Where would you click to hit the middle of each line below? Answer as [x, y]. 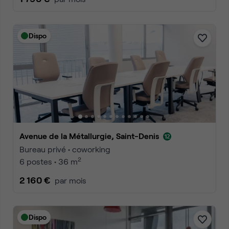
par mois [71, 180]
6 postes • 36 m [49, 161]
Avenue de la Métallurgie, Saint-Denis [92, 136]
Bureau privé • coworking [65, 149]
